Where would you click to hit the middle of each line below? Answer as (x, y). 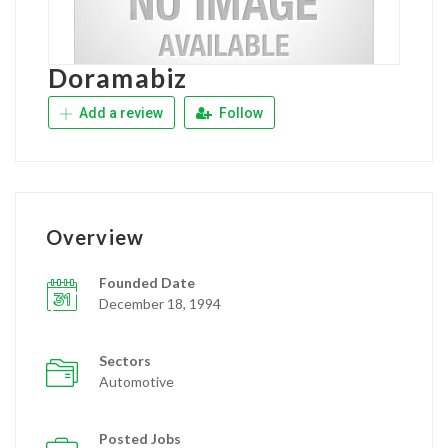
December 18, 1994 (160, 303)
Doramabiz (117, 78)
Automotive (136, 381)
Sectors (125, 360)
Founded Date (147, 282)
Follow (239, 113)
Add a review (119, 113)
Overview (95, 237)
